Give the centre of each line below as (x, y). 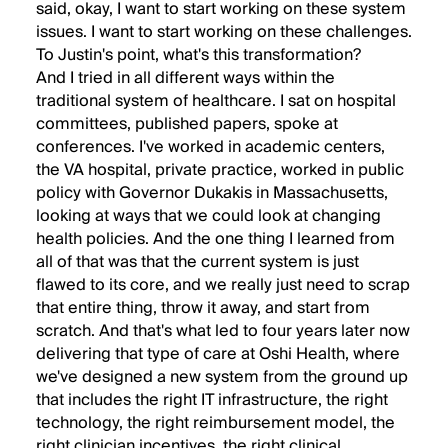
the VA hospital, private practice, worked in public (220, 170)
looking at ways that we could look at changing (208, 216)
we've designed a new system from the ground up (222, 377)
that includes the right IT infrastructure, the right (212, 400)
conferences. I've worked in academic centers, (210, 147)
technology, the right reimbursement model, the (215, 423)
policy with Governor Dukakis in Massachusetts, (212, 193)
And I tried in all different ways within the (185, 78)
